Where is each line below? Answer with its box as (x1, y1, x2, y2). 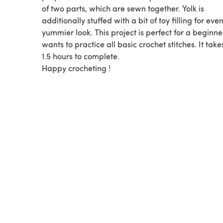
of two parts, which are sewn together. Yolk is (42, 2, 204, 13)
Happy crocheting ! (42, 62, 111, 73)
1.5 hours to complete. (42, 50, 119, 61)
